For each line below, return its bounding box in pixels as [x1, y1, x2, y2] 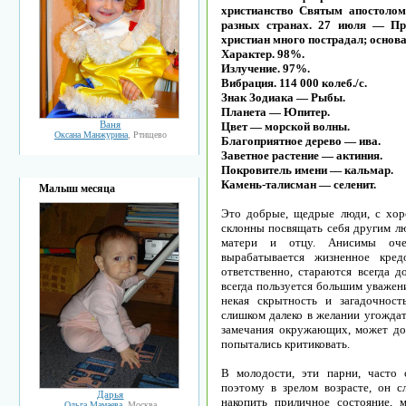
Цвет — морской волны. [221, 120, 350, 133]
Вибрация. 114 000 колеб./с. [221, 76, 367, 90]
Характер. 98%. [221, 47, 304, 61]
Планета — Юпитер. [221, 105, 330, 119]
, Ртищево [128, 130, 167, 140]
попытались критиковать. [221, 337, 350, 351]
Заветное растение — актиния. [221, 149, 382, 162]
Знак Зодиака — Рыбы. [221, 91, 345, 104]
